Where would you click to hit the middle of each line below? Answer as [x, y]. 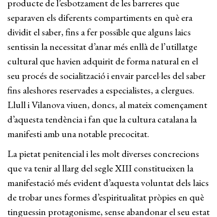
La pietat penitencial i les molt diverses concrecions [103, 154]
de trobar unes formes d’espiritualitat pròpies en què [106, 197]
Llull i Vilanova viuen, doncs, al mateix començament [107, 105]
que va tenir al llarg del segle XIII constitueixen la [100, 168]
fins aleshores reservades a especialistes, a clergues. [101, 90]
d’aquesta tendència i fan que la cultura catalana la [102, 119]
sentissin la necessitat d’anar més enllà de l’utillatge [102, 46]
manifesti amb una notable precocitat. [78, 134]
